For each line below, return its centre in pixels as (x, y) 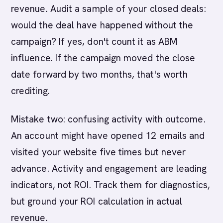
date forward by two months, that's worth (100, 74)
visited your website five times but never (99, 152)
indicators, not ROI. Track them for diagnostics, (111, 185)
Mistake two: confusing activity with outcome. (108, 119)
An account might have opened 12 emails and (108, 136)
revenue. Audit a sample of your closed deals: (109, 9)
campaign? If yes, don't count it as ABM (95, 42)
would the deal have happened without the (102, 25)
